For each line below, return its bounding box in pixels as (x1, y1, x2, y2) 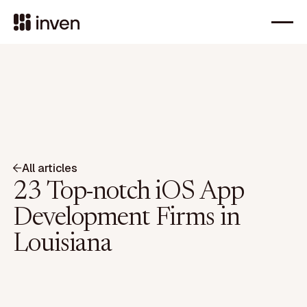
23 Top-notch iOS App (13, 179, 244, 206)
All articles (22, 160, 77, 175)
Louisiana (13, 231, 112, 258)
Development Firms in (13, 205, 240, 232)
